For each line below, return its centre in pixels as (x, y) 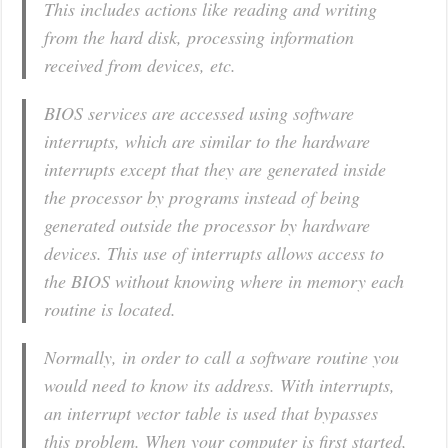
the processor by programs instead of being (202, 196)
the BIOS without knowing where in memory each (224, 280)
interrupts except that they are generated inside (215, 168)
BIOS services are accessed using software (199, 112)
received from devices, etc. (140, 64)
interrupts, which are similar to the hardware (207, 140)
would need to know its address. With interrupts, (220, 384)
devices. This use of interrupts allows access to (214, 252)
